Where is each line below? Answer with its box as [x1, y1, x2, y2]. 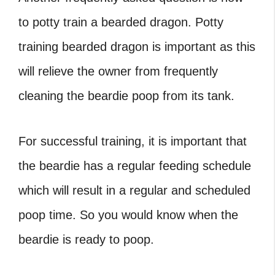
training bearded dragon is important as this [18, 39, 255, 53]
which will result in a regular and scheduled [18, 183, 250, 197]
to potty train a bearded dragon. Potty [18, 15, 223, 29]
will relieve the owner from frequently [18, 64, 218, 78]
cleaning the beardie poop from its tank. [18, 88, 234, 103]
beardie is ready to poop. [18, 232, 154, 246]
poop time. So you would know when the [18, 207, 238, 222]
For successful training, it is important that [18, 134, 247, 148]
